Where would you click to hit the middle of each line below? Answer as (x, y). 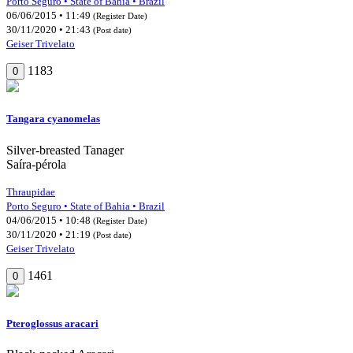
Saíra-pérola (36, 164)
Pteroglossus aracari (52, 323)
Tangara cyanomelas (53, 119)
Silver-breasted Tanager (65, 150)
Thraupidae (31, 191)
